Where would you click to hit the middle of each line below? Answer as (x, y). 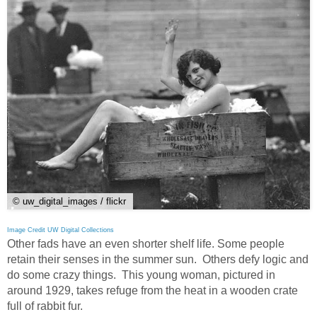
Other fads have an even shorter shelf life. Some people (146, 244)
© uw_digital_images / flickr (69, 202)
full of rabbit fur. (45, 306)
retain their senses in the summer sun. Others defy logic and (158, 260)
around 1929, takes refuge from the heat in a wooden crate (152, 291)
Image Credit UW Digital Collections (60, 230)
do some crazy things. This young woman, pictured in (141, 275)
